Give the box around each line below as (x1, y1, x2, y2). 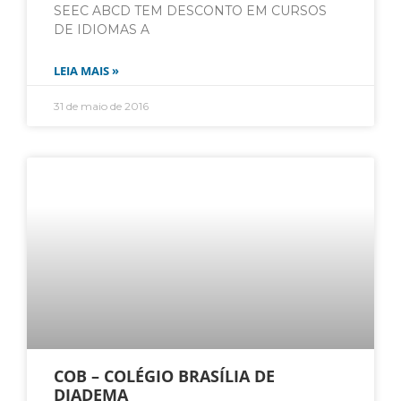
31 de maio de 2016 (54, 99, 149, 114)
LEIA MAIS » (54, 63, 119, 80)
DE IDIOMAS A (54, 21, 149, 38)
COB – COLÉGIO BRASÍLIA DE (54, 365, 275, 388)
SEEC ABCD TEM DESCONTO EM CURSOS (54, 3, 327, 20)
